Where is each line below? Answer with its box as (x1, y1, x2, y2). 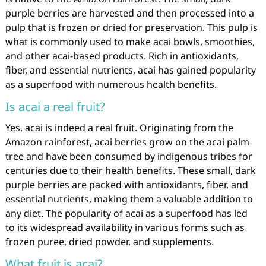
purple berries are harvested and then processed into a (5, 7, 254, 20)
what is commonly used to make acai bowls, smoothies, (5, 35, 255, 48)
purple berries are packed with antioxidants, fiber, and (5, 178, 248, 191)
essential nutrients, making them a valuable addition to (5, 192, 253, 205)
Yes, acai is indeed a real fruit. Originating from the (5, 121, 233, 134)
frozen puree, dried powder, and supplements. (5, 235, 214, 248)
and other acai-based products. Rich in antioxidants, (5, 49, 239, 62)
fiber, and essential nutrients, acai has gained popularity (5, 64, 256, 77)
